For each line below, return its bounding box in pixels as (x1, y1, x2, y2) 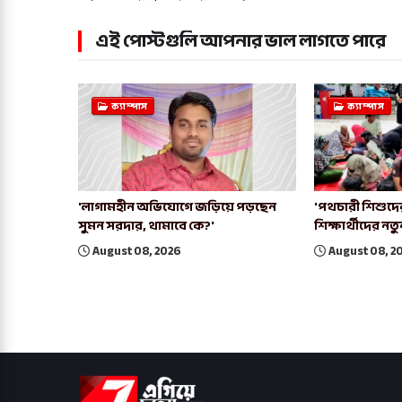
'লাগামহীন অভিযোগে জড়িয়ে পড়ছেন (78, 195, 276, 220)
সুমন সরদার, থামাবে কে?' (78, 214, 214, 239)
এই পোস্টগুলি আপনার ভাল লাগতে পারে (95, 24, 386, 58)
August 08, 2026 (92, 240, 180, 263)
